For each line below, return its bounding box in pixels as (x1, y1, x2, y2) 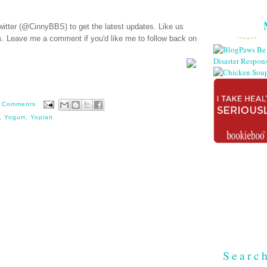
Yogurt (4, 113, 26, 120)
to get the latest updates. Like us (67, 22, 184, 32)
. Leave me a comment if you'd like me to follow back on (2, 34, 197, 44)
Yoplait (30, 113, 53, 120)
